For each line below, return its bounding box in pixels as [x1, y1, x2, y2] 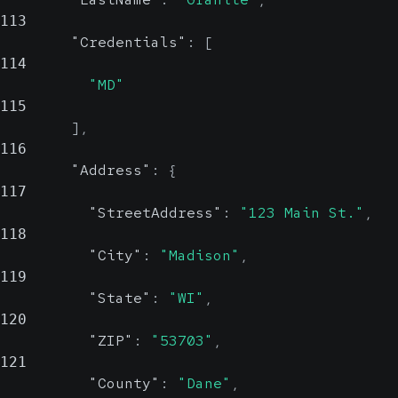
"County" [89, 374, 160, 394]
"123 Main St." [240, 203, 364, 223]
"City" [89, 246, 142, 266]
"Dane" [178, 374, 231, 394]
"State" [89, 289, 151, 308]
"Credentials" [71, 33, 187, 52]
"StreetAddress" [89, 203, 222, 223]
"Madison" [160, 246, 240, 266]
